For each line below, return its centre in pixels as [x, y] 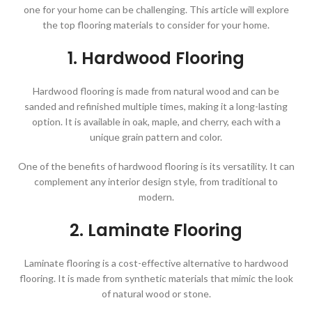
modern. [156, 196]
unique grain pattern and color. [156, 136]
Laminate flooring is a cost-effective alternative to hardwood [156, 263]
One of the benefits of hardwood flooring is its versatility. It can [156, 166]
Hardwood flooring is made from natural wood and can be [156, 91]
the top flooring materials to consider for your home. [156, 24]
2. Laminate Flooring [156, 230]
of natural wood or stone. [156, 293]
